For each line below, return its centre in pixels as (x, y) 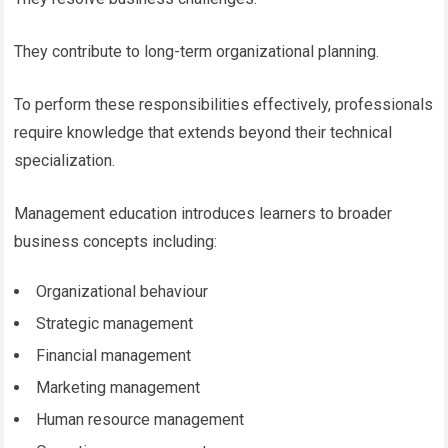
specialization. (65, 160)
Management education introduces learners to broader (203, 213)
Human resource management (140, 419)
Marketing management (118, 387)
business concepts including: (116, 241)
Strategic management (115, 323)
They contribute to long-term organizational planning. (197, 51)
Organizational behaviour (122, 291)
